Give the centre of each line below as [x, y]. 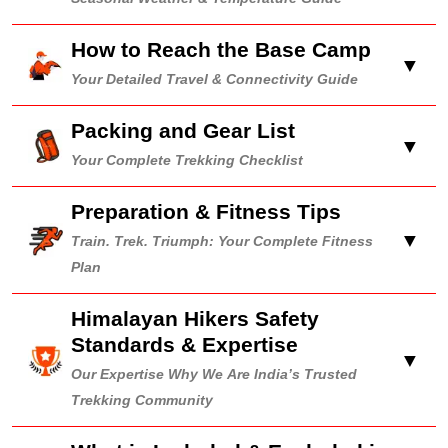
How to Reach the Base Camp [221, 49]
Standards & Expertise [184, 344]
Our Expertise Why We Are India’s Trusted [214, 374]
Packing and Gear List [183, 130]
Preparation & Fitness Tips [206, 211]
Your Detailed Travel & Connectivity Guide [214, 79]
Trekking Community [142, 400]
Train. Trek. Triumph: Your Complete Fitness [222, 241]
